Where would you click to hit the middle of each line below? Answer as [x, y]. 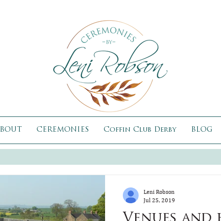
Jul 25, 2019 [159, 200]
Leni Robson [159, 192]
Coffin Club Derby [140, 130]
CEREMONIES [63, 130]
